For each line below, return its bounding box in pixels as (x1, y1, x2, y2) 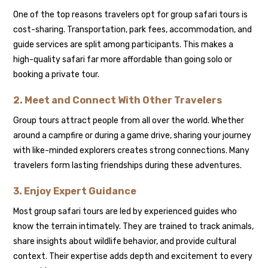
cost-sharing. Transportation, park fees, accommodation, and (13, 24, 252, 35)
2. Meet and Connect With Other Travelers (13, 94, 223, 106)
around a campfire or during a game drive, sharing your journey (13, 130, 252, 141)
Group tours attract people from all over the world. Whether (13, 115, 245, 126)
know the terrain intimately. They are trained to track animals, (13, 221, 254, 232)
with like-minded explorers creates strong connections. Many (13, 145, 250, 156)
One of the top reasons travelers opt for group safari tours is (13, 9, 248, 20)
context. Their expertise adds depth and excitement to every (13, 251, 253, 261)
